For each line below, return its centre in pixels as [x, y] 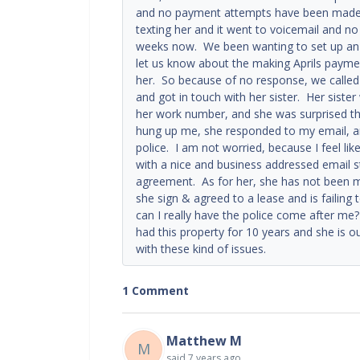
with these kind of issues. [201, 248]
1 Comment [155, 290]
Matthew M [204, 340]
